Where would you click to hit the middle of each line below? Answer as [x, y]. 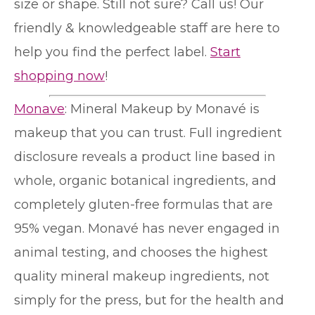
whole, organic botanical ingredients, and [145, 180]
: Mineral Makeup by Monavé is [162, 109]
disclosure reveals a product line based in [145, 156]
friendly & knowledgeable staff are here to [147, 28]
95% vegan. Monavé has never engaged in [147, 228]
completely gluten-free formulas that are [143, 204]
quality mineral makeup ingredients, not [142, 276]
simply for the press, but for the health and [149, 300]
